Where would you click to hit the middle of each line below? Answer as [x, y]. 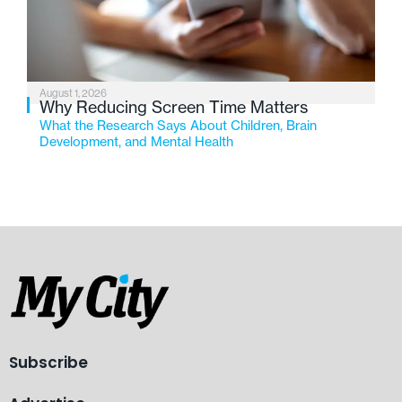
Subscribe [48, 362]
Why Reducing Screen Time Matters [174, 108]
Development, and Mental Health [136, 142]
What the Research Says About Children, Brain [178, 126]
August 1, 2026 [73, 93]
